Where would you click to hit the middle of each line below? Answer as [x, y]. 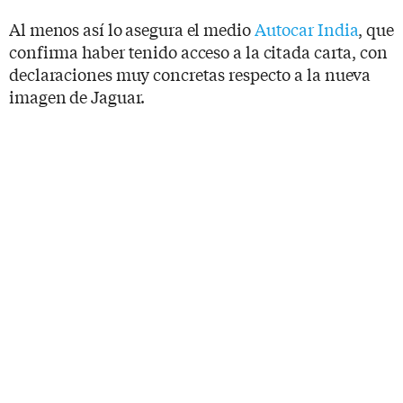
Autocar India [306, 28]
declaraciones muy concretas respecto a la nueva [190, 73]
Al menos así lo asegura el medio [132, 28]
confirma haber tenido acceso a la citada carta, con [198, 51]
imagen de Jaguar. [77, 96]
